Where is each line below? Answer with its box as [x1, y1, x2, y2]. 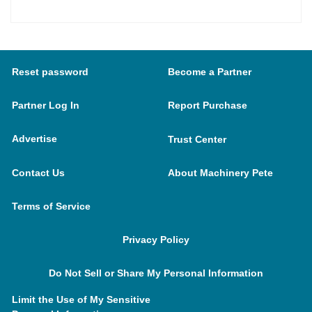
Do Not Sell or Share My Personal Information [49, 267, 263, 279]
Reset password [12, 66, 88, 78]
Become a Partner [167, 66, 251, 78]
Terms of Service [12, 201, 91, 212]
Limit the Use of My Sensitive [12, 294, 150, 305]
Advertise [12, 133, 57, 145]
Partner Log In [12, 100, 79, 111]
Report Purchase [167, 100, 247, 111]
